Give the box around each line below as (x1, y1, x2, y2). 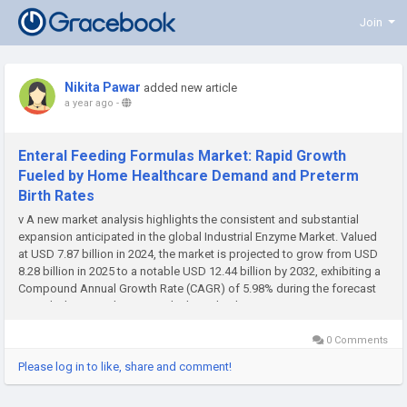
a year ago (65, 97, 114, 109)
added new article (144, 81, 237, 94)
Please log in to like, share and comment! (18, 360, 232, 373)
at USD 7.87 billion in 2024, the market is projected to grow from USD (18, 247, 378, 261)
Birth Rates (18, 187, 94, 204)
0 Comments (323, 334, 388, 346)
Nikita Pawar (65, 80, 141, 94)
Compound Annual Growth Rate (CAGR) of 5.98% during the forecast (18, 282, 376, 295)
